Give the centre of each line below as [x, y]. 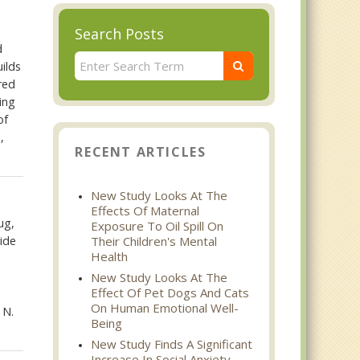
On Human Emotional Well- [165, 308]
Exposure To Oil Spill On [157, 226]
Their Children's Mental [154, 241]
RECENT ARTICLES [141, 152]
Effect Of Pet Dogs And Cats [170, 292]
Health [110, 256]
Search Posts [120, 34]
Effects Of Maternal [145, 211]
